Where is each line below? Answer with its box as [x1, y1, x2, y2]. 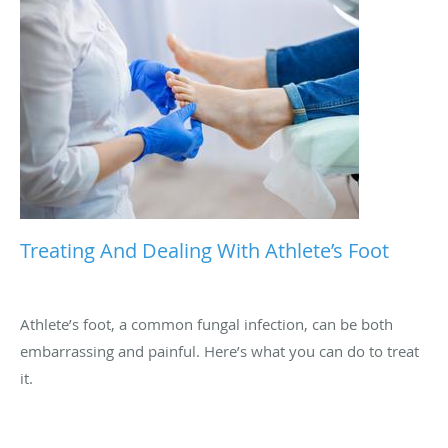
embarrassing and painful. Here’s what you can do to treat [20, 340, 419, 361]
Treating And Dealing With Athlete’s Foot [20, 236, 389, 264]
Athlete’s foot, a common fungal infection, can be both [20, 313, 393, 334]
